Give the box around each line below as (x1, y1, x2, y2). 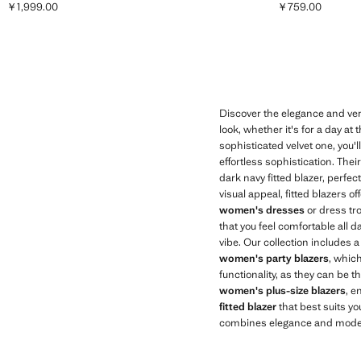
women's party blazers (219, 251, 329, 265)
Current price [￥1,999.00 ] (6, 6, 132, 20)
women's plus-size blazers (219, 284, 346, 297)
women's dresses (219, 203, 305, 217)
